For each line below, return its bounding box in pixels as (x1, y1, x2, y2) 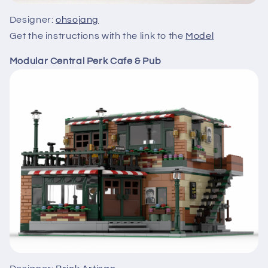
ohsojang (56, 14, 99, 25)
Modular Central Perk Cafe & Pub (9, 56, 162, 66)
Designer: (9, 14, 56, 25)
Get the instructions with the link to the (9, 31, 186, 41)
